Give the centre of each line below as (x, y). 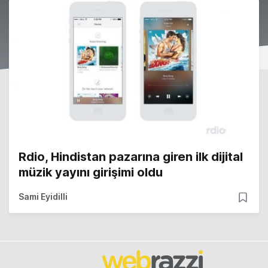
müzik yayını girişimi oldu (91, 173)
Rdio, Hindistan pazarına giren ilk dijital (131, 157)
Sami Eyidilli (43, 197)
